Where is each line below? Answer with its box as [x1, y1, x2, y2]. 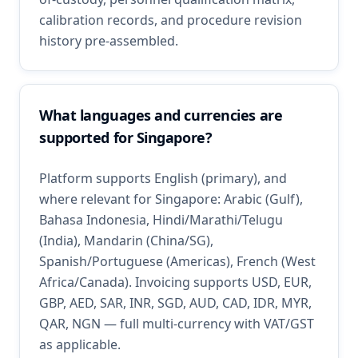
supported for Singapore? [39, 128, 213, 147]
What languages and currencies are [39, 105, 283, 125]
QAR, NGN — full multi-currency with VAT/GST [39, 315, 314, 332]
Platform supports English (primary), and [39, 169, 287, 187]
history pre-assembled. [39, 32, 178, 50]
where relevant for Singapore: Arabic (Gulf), [39, 190, 303, 208]
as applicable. [39, 336, 121, 353]
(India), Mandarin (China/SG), [39, 232, 213, 249]
